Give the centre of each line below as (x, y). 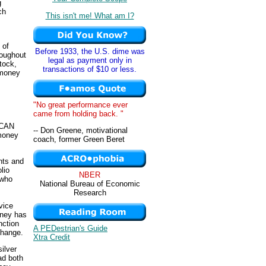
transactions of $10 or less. (90, 69)
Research (90, 193)
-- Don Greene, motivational (80, 131)
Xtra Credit (52, 237)
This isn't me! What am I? (90, 15)
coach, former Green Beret (79, 140)
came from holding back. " (78, 114)
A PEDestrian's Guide (70, 228)
